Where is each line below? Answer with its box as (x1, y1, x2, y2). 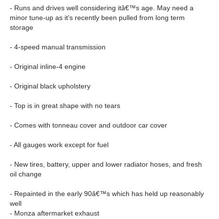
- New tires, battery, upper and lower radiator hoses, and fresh (10, 160, 202, 168)
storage (10, 23, 33, 31)
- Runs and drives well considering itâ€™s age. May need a (10, 4, 194, 12)
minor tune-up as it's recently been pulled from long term (10, 14, 185, 22)
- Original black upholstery (10, 82, 90, 90)
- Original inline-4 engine (10, 63, 86, 70)
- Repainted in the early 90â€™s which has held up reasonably (10, 190, 204, 197)
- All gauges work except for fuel (10, 141, 109, 149)
